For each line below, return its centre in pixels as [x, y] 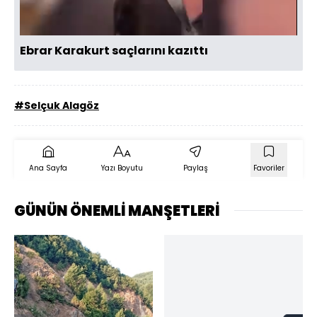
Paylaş [195, 168]
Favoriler [269, 168]
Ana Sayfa [48, 168]
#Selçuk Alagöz [57, 105]
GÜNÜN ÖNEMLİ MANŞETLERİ [117, 211]
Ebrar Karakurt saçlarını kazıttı [114, 50]
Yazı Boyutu [122, 168]
